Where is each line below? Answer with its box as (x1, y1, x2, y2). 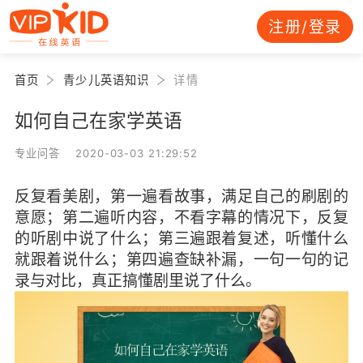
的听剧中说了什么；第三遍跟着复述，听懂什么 (14, 228, 349, 248)
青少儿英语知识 (63, 72, 150, 87)
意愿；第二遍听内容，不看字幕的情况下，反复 (14, 207, 349, 227)
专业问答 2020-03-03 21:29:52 (14, 146, 199, 160)
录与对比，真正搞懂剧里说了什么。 (14, 270, 261, 290)
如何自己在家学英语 (14, 109, 182, 131)
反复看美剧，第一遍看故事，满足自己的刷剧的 (14, 186, 349, 206)
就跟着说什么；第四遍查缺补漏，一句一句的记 (14, 249, 349, 269)
